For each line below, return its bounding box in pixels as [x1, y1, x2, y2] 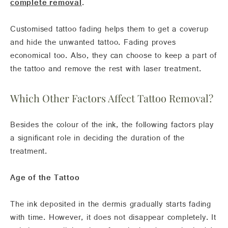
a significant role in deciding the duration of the [10, 133, 185, 148]
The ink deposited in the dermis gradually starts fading [10, 199, 211, 214]
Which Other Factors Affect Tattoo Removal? [10, 91, 213, 105]
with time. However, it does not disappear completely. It [10, 212, 216, 227]
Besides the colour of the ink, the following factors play [10, 120, 214, 134]
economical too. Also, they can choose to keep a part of [10, 50, 217, 65]
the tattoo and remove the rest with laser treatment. [10, 64, 202, 78]
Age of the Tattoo [10, 173, 80, 187]
